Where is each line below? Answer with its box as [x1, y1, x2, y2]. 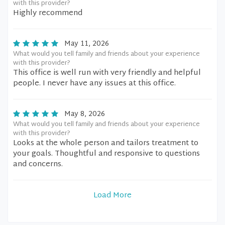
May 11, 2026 [64, 38, 109, 50]
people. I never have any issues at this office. [13, 77, 176, 90]
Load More [93, 189, 132, 202]
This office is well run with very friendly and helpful [13, 66, 201, 80]
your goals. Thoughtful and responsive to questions [13, 147, 200, 161]
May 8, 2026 [64, 108, 105, 121]
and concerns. [13, 158, 63, 171]
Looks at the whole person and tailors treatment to [13, 137, 198, 150]
